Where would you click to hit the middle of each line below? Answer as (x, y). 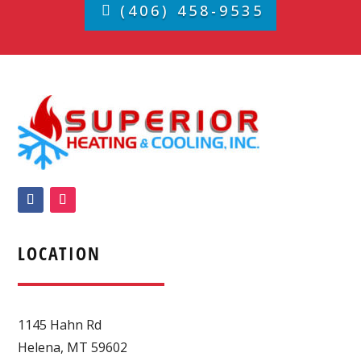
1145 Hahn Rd (60, 324)
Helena (39, 347)
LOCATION (60, 253)
